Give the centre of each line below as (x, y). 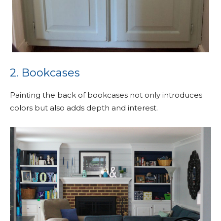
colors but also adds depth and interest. (84, 108)
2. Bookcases (45, 73)
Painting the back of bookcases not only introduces (106, 95)
